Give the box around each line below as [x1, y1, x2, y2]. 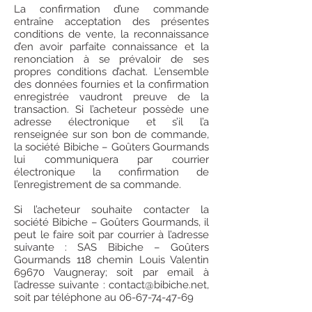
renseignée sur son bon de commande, [14, 128, 209, 141]
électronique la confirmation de [14, 166, 209, 178]
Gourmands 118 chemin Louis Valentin [14, 253, 209, 266]
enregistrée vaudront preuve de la [14, 91, 209, 103]
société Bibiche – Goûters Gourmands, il [14, 216, 209, 228]
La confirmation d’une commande [14, 3, 209, 15]
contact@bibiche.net [109, 279, 207, 291]
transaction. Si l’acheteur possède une [14, 103, 209, 116]
